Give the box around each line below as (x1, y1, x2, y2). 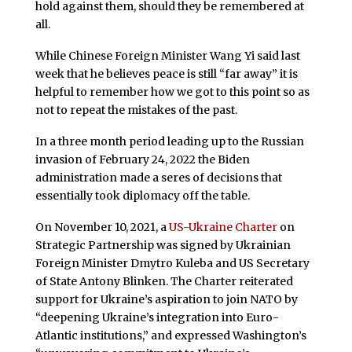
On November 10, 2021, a (35, 219, 169, 234)
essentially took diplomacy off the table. (35, 188, 250, 203)
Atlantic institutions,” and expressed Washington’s (35, 328, 306, 343)
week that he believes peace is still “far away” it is (35, 67, 298, 82)
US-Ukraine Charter (168, 219, 277, 234)
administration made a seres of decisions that (35, 170, 282, 185)
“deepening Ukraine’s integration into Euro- (35, 310, 279, 324)
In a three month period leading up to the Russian (35, 134, 304, 148)
